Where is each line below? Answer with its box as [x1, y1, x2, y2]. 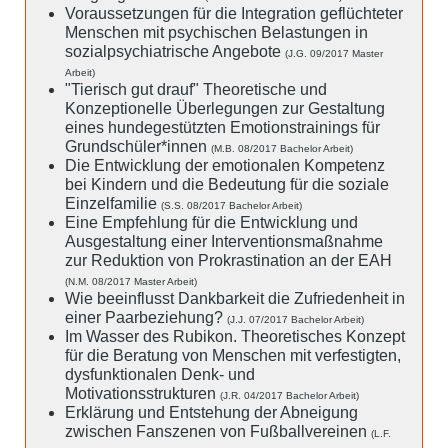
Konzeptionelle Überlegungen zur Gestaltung [65, 99, 385, 117]
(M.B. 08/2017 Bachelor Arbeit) [211, 142, 353, 154]
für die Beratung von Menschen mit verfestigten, [65, 346, 401, 364]
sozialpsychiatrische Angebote [65, 42, 285, 60]
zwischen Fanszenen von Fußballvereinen [65, 422, 371, 440]
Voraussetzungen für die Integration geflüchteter [65, 4, 403, 22]
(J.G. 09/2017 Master [285, 47, 383, 59]
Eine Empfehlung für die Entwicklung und [65, 213, 358, 231]
